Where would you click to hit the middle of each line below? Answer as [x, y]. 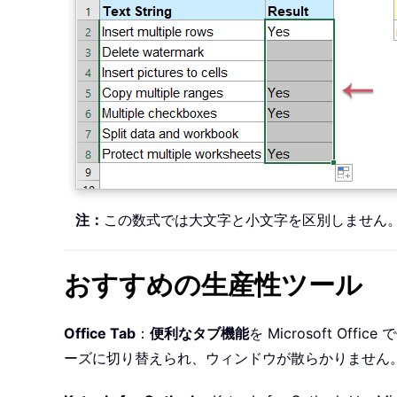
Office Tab [100, 334]
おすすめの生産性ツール [213, 286]
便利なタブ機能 [199, 334]
